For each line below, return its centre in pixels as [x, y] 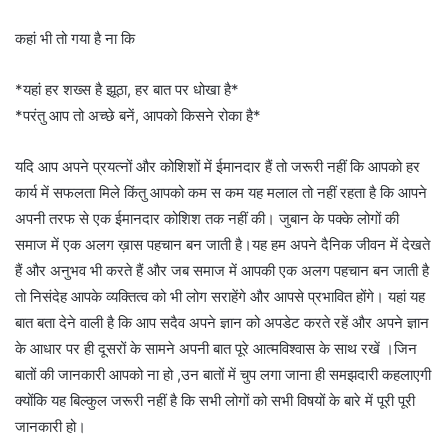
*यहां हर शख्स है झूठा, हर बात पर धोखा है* [127, 89]
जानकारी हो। [50, 426]
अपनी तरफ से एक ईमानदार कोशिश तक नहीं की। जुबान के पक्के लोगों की [207, 218]
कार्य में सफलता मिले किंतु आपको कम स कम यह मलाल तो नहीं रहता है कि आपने [221, 192]
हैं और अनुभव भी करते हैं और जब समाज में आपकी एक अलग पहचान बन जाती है [222, 270]
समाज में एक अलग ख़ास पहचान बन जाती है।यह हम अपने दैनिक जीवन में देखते [222, 244]
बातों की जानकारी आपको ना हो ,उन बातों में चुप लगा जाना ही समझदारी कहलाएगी [223, 374]
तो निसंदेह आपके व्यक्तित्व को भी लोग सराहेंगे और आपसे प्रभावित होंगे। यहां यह [220, 296]
